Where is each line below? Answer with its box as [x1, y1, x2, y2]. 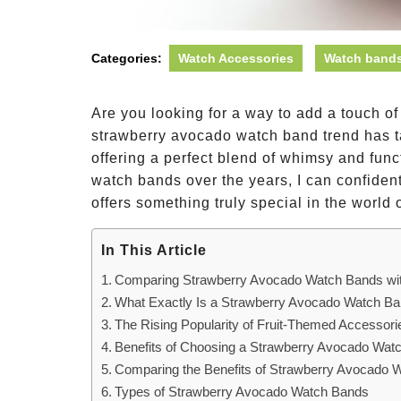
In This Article [101, 243, 207, 259]
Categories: [91, 51, 162, 65]
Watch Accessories [178, 51, 294, 65]
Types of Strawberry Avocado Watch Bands [115, 384, 370, 399]
